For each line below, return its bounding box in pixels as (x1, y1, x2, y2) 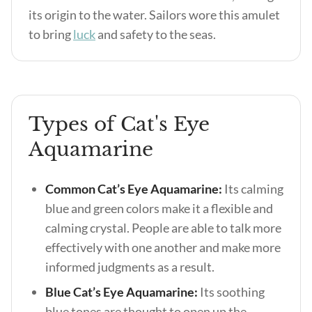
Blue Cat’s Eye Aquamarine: (45, 284, 200, 299)
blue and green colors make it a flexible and (45, 201, 273, 216)
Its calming (224, 181, 283, 196)
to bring (29, 26, 73, 42)
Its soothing (200, 284, 265, 299)
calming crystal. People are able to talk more (45, 220, 281, 235)
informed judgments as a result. (45, 259, 214, 274)
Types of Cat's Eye (29, 112, 210, 136)
